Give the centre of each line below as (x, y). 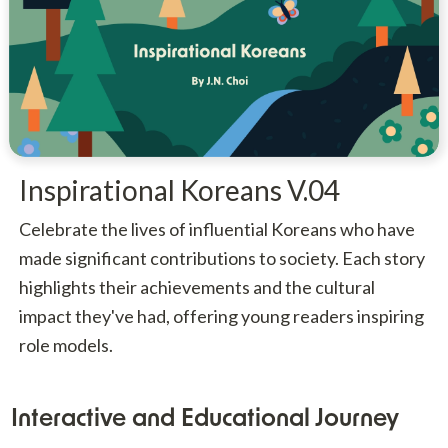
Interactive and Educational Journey (204, 419)
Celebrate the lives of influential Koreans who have (216, 228)
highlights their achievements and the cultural (196, 286)
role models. (65, 344)
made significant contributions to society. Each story (221, 257)
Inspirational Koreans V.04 (179, 189)
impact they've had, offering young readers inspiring (221, 315)
